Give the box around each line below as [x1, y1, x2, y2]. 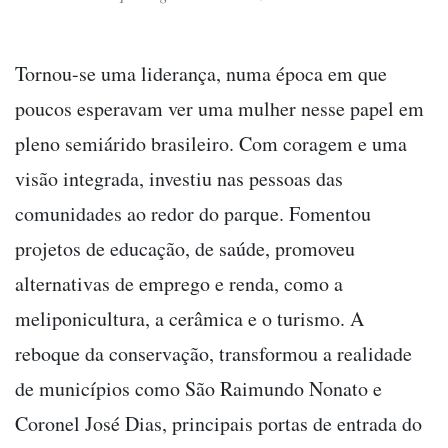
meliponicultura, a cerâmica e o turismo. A [15, 305, 364, 333]
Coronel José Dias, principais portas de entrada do [15, 410, 422, 438]
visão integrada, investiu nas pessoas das [15, 165, 343, 193]
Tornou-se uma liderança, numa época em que [15, 60, 387, 88]
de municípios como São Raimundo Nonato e [15, 375, 382, 403]
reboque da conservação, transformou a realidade [15, 340, 412, 368]
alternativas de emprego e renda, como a [15, 270, 343, 298]
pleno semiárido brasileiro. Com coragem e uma [15, 130, 407, 158]
